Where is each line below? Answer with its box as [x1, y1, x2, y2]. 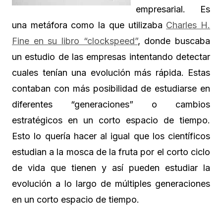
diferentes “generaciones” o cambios [12, 99, 210, 110]
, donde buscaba [137, 36, 211, 46]
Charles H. [166, 20, 211, 30]
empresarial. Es [136, 4, 210, 14]
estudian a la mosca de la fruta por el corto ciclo [12, 147, 210, 157]
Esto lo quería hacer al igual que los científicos [12, 131, 210, 141]
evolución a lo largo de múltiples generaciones [12, 178, 210, 189]
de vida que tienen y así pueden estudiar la [12, 163, 210, 173]
